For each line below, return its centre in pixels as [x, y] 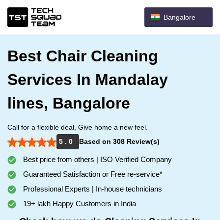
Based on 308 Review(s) [119, 141]
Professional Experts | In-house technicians [92, 189]
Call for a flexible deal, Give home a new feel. [78, 127]
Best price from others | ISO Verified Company [96, 159]
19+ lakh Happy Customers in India [79, 204]
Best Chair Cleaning [83, 56]
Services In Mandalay [88, 80]
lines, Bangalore [69, 103]
